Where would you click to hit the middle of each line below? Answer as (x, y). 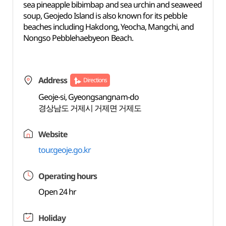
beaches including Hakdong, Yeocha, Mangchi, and (108, 27)
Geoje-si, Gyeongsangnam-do (88, 97)
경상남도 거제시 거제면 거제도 (90, 108)
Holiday (52, 218)
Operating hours (68, 176)
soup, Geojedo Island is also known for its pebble (105, 16)
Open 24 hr (57, 192)
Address (52, 80)
